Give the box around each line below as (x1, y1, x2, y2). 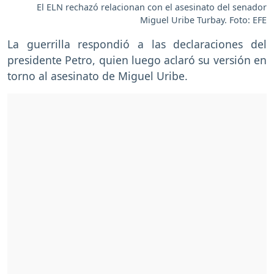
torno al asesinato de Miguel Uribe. (7, 68, 188, 83)
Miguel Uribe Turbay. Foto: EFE (140, 13, 267, 26)
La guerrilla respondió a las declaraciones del (7, 36, 267, 51)
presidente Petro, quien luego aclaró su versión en (7, 52, 267, 67)
